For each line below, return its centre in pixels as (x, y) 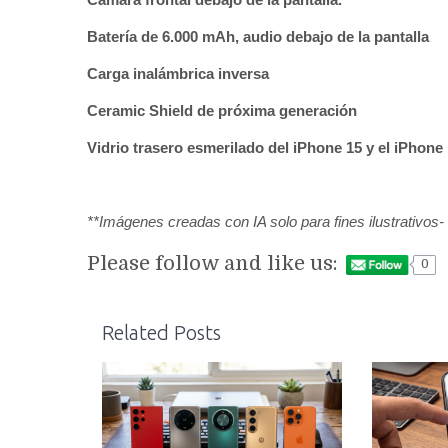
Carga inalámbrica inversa (178, 73)
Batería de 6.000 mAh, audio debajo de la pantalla (260, 36)
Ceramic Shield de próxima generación (222, 110)
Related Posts (161, 333)
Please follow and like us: (212, 264)
